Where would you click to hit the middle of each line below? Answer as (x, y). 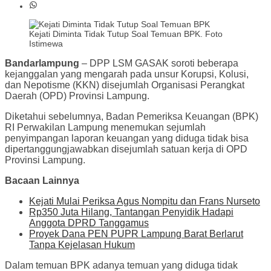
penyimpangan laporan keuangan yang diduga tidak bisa (127, 139)
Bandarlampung (42, 64)
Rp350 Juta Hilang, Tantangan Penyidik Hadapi (131, 212)
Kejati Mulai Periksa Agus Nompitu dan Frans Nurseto (145, 201)
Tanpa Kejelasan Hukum (82, 245)
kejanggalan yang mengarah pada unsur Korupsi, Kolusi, (127, 74)
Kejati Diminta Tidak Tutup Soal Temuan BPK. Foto (126, 34)
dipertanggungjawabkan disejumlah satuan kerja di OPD (126, 149)
